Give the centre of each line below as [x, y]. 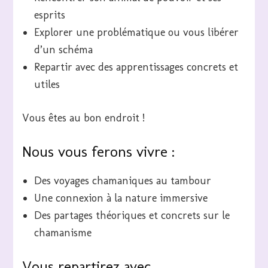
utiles [47, 84]
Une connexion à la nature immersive [121, 198]
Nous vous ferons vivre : [101, 151]
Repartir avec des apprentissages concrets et [136, 67]
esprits [50, 15]
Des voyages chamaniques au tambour [123, 181]
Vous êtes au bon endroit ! [84, 118]
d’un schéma [64, 49]
